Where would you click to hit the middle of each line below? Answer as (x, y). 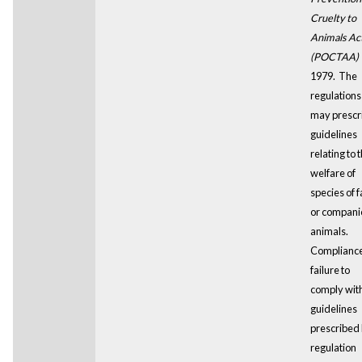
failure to (330, 269)
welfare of (333, 173)
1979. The (333, 76)
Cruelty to (333, 17)
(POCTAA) (334, 56)
